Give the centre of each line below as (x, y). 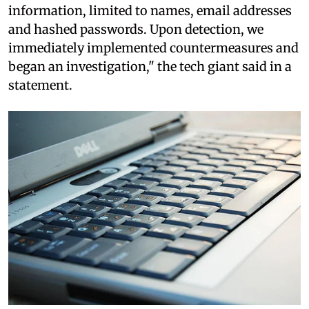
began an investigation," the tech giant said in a (150, 66)
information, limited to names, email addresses (150, 10)
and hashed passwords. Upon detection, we (136, 29)
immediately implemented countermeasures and (153, 48)
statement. (40, 85)
